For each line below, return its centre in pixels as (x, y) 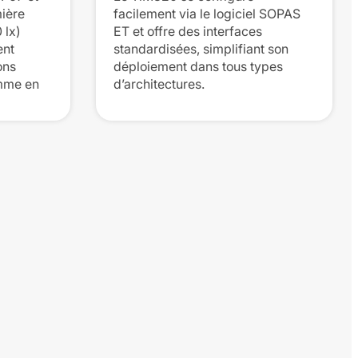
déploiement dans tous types (198, 66)
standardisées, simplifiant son (201, 49)
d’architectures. (159, 84)
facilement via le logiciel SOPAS (207, 14)
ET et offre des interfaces (188, 31)
